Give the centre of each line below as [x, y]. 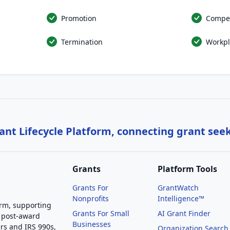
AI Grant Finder [184, 213]
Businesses [92, 224]
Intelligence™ [181, 198]
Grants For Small [101, 213]
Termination [82, 42]
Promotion [79, 18]
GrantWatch [178, 188]
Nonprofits [91, 198]
